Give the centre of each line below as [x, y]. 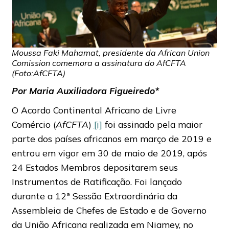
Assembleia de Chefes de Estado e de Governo [109, 210]
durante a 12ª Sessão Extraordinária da [94, 196]
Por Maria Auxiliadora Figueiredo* [85, 90]
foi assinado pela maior [152, 124]
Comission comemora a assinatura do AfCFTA [99, 63]
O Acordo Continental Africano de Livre [94, 110]
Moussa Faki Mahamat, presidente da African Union [110, 52]
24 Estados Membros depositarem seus [95, 167]
